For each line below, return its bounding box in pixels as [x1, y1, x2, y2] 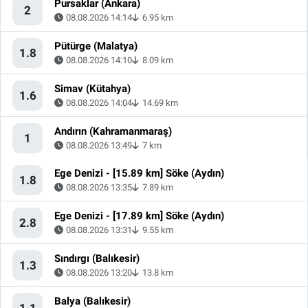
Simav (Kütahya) [54, 82, 131, 96]
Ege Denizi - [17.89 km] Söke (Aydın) [54, 210, 224, 223]
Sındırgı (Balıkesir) [54, 252, 140, 265]
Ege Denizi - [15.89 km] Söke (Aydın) [54, 167, 224, 180]
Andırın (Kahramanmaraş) [54, 125, 172, 138]
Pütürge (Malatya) [54, 40, 137, 53]
